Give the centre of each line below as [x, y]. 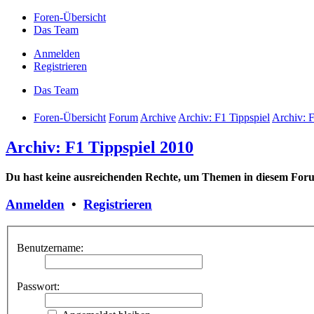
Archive [158, 118]
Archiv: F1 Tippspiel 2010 [100, 148]
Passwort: [38, 287]
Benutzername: [50, 248]
